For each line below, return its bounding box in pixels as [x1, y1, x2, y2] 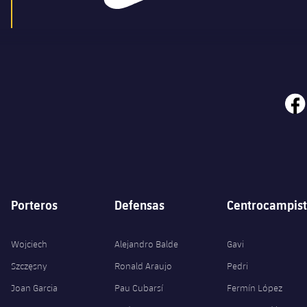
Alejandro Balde [114, 238, 178, 250]
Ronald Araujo [114, 260, 172, 272]
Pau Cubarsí [114, 282, 163, 294]
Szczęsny [11, 260, 47, 272]
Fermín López [226, 282, 282, 294]
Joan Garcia [11, 282, 58, 294]
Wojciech [11, 238, 47, 250]
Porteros [11, 197, 58, 213]
